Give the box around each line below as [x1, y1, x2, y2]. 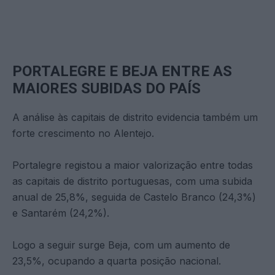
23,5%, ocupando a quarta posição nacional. [12, 254, 221, 267]
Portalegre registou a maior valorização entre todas [12, 158, 253, 171]
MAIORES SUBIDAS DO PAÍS [12, 79, 201, 97]
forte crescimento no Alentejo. [12, 126, 154, 139]
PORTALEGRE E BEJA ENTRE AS [12, 62, 232, 80]
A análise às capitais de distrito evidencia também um [12, 110, 258, 123]
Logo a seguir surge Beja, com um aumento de [12, 238, 230, 251]
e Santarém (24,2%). [12, 206, 109, 219]
